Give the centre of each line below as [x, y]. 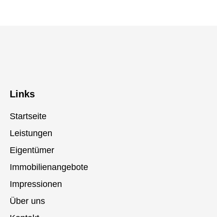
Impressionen [36, 184]
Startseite [28, 116]
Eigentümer [32, 150]
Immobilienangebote [49, 167]
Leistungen [31, 133]
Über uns [27, 201]
